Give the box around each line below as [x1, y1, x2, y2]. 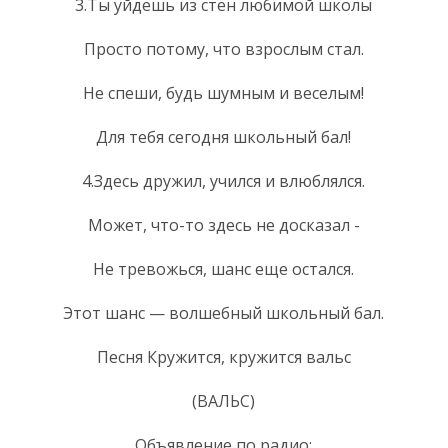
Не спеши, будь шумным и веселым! [83, 81, 364, 104]
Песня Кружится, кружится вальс [96, 345, 351, 368]
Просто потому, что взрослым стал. [83, 37, 364, 60]
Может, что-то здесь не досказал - [87, 213, 360, 236]
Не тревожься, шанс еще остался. [93, 257, 354, 280]
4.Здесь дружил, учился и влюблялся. [82, 169, 365, 192]
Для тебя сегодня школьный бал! [96, 125, 351, 148]
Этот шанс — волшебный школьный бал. [63, 301, 384, 324]
